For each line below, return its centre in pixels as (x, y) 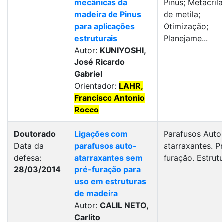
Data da (29, 146)
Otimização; (186, 26)
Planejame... (186, 38)
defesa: (28, 158)
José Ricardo (100, 62)
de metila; (182, 14)
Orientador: (97, 86)
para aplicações (105, 26)
